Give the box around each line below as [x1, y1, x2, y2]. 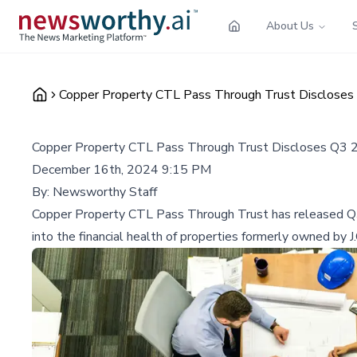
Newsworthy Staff [53, 182, 157, 201]
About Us [266, 18, 314, 33]
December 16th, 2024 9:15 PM [32, 160, 211, 178]
